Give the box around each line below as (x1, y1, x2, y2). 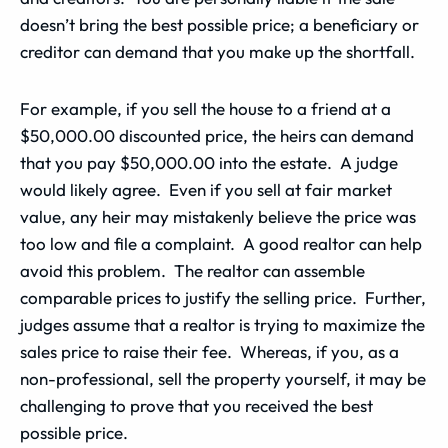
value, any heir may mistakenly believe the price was (20, 206, 416, 227)
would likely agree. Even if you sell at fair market (20, 179, 392, 200)
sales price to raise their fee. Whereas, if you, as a (20, 341, 399, 362)
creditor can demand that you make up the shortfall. (20, 41, 415, 62)
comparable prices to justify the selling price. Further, (20, 287, 426, 308)
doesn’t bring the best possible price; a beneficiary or (20, 14, 419, 35)
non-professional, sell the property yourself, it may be (20, 368, 426, 389)
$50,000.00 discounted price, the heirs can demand (20, 125, 414, 146)
